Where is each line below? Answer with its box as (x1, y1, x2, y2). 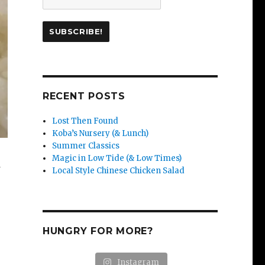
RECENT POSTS (42, 90, 125, 102)
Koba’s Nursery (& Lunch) (52, 128, 149, 138)
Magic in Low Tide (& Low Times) (52, 153, 182, 163)
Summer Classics (52, 140, 120, 151)
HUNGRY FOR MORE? (42, 225, 153, 237)
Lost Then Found (52, 115, 119, 126)
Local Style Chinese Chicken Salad (52, 165, 185, 176)
